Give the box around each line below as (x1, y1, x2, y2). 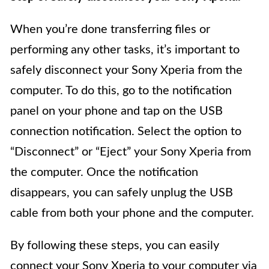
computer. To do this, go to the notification (10, 85, 232, 97)
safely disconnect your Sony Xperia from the (10, 64, 243, 77)
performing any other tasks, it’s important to (10, 44, 240, 56)
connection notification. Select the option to (10, 125, 241, 138)
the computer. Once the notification (10, 166, 198, 179)
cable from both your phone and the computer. (10, 207, 254, 220)
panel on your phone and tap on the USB (10, 105, 223, 118)
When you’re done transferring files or (10, 23, 210, 36)
